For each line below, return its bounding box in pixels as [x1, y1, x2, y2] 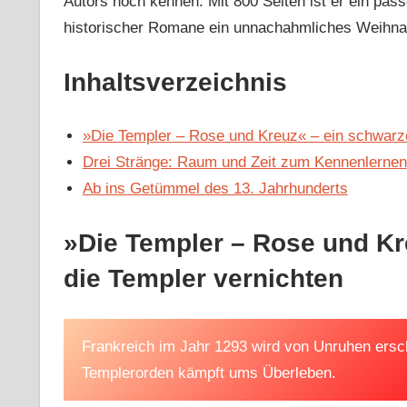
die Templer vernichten [63, 263, 343, 293]
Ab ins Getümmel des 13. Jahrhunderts [82, 180, 348, 198]
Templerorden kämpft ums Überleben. [81, 364, 336, 382]
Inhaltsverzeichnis [63, 67, 287, 96]
